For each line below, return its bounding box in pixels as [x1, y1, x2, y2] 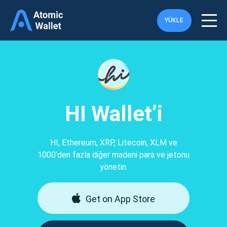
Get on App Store [86, 193, 155, 204]
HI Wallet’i [64, 101, 163, 127]
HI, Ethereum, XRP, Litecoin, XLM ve [50, 138, 177, 148]
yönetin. [99, 162, 128, 172]
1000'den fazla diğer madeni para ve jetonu [37, 150, 190, 160]
